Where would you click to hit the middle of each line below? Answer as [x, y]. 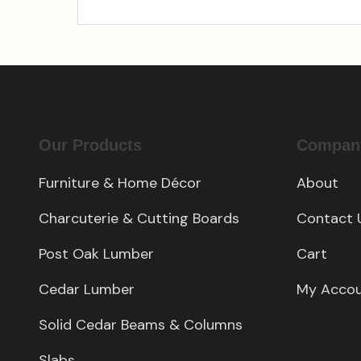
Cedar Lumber [87, 290]
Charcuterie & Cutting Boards [139, 219]
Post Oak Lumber [96, 254]
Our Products [90, 145]
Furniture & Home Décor [120, 183]
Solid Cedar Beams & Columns [141, 325]
